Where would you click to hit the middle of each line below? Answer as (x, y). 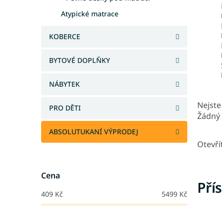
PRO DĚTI (65, 108)
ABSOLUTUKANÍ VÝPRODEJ (94, 132)
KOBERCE (65, 36)
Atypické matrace (90, 14)
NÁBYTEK (64, 84)
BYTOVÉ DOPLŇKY (80, 60)
